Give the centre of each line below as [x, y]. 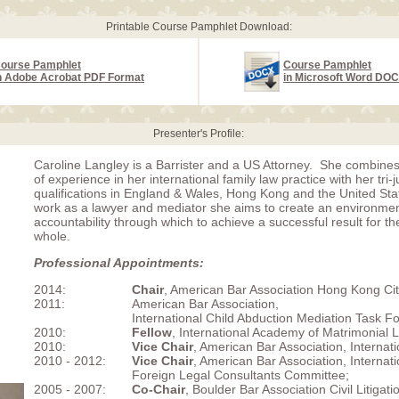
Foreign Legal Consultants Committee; [240, 375]
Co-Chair [159, 389]
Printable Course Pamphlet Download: [199, 27]
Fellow [152, 332]
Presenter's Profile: [199, 134]
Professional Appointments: [119, 263]
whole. [52, 236]
